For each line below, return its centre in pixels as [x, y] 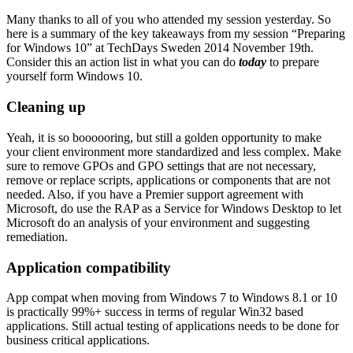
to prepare [294, 62]
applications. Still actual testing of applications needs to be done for [173, 326]
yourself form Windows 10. [74, 76]
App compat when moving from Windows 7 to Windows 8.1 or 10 [172, 298]
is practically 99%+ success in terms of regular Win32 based [155, 312]
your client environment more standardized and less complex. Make [174, 151]
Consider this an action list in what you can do [123, 62]
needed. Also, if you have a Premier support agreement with [155, 194]
